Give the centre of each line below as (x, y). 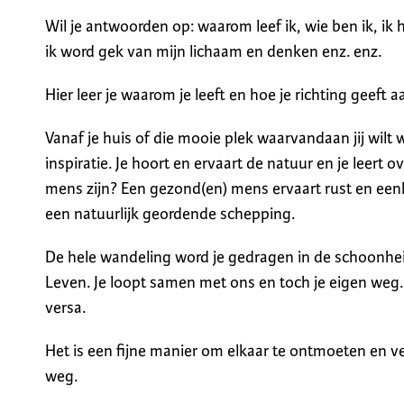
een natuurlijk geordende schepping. (170, 213)
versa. (65, 307)
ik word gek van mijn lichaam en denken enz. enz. (213, 51)
